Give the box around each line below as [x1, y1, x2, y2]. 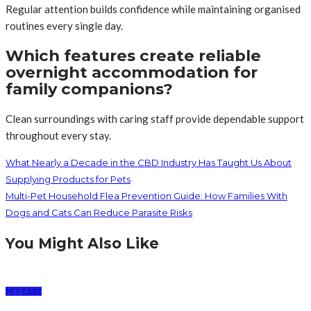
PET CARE [6, 286, 42, 296]
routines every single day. [6, 19, 123, 33]
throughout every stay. [6, 128, 111, 142]
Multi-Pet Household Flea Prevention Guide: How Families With [6, 190, 287, 201]
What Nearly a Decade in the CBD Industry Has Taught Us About [6, 156, 292, 168]
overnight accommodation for [6, 62, 258, 82]
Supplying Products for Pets [6, 173, 131, 185]
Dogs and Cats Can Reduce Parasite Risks [6, 206, 192, 218]
